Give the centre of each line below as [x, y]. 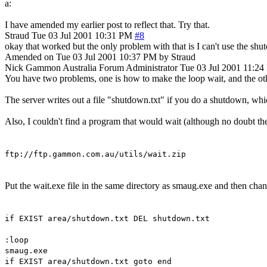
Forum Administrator [138, 67]
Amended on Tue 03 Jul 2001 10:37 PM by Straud [100, 57]
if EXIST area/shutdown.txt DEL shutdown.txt [107, 218]
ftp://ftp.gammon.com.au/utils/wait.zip [95, 154]
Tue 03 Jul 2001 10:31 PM [82, 35]
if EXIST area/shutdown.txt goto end [88, 261]
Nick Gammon [33, 67]
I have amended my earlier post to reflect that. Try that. [107, 24]
